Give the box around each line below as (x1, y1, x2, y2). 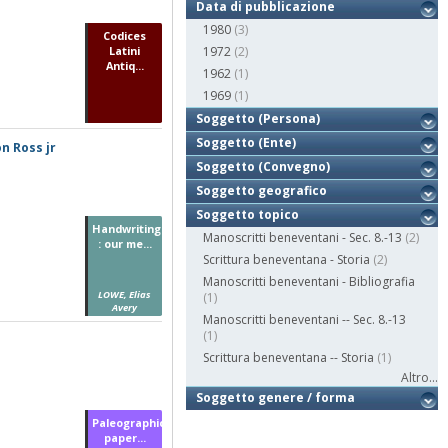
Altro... (401, 369, 438, 387)
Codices (103, 27, 147, 43)
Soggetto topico (196, 206, 300, 224)
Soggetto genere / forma (196, 389, 356, 407)
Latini (109, 42, 141, 58)
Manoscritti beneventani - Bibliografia (203, 273, 416, 291)
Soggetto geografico (196, 182, 328, 200)
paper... (103, 429, 146, 445)
